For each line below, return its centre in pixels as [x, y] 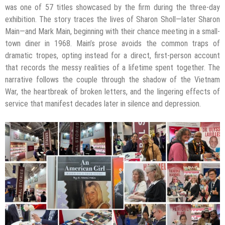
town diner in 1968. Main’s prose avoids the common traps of [113, 43]
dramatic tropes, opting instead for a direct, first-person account [113, 55]
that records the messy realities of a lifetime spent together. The [113, 67]
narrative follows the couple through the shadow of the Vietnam [113, 79]
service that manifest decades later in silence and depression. [103, 103]
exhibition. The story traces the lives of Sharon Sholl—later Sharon [113, 19]
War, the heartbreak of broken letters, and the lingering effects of [113, 91]
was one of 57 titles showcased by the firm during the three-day [113, 7]
